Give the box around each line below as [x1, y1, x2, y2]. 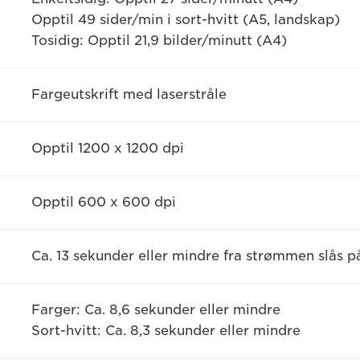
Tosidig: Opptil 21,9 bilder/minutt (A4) [31, 33, 287, 48]
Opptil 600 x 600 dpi [31, 194, 176, 210]
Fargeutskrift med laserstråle [31, 87, 227, 102]
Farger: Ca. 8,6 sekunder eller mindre [31, 302, 280, 317]
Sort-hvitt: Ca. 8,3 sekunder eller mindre [31, 323, 301, 338]
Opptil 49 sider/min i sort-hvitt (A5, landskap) [31, 12, 340, 27]
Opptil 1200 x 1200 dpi [31, 141, 184, 156]
